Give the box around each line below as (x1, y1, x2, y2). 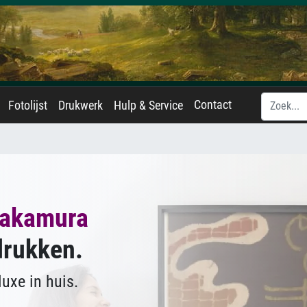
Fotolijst (8, 99, 47, 112)
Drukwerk (58, 99, 103, 112)
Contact (194, 98, 232, 112)
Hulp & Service (114, 99, 183, 112)
